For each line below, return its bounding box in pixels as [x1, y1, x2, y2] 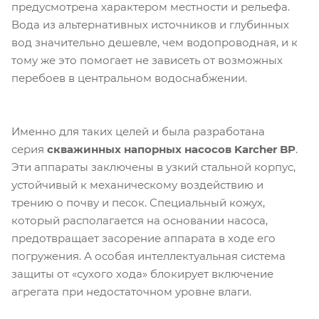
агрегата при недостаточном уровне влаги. [11, 284, 251, 298]
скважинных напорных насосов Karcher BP [47, 142, 296, 156]
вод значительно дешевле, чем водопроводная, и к [11, 35, 298, 49]
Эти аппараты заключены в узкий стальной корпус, [11, 159, 296, 174]
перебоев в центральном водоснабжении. [11, 70, 247, 85]
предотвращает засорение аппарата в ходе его [11, 231, 276, 245]
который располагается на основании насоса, [11, 213, 268, 227]
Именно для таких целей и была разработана [11, 124, 265, 138]
